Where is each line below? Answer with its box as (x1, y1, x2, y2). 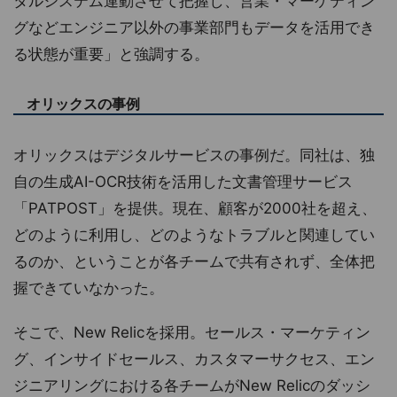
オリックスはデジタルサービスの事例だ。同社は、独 (13, 146, 375, 165)
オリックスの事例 (27, 95, 140, 113)
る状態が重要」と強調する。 (13, 45, 209, 64)
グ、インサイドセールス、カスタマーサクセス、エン (13, 350, 375, 369)
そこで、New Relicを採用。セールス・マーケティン (13, 323, 370, 342)
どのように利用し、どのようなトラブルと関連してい (13, 226, 375, 245)
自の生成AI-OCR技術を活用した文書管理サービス (13, 173, 353, 191)
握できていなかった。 (13, 279, 164, 298)
